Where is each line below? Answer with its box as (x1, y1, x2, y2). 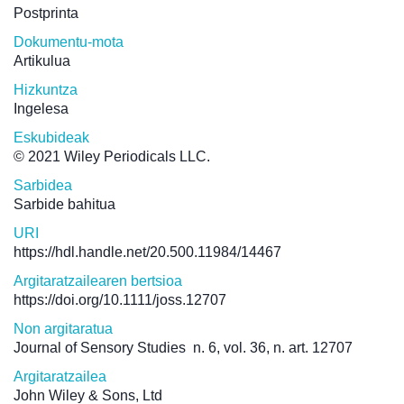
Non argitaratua (14, 321, 113, 337)
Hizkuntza (14, 82, 78, 98)
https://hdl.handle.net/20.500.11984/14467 (14, 244, 281, 261)
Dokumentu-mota (14, 34, 124, 50)
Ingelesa (14, 101, 69, 117)
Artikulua (14, 53, 70, 69)
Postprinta (14, 5, 78, 22)
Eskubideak (14, 130, 89, 146)
